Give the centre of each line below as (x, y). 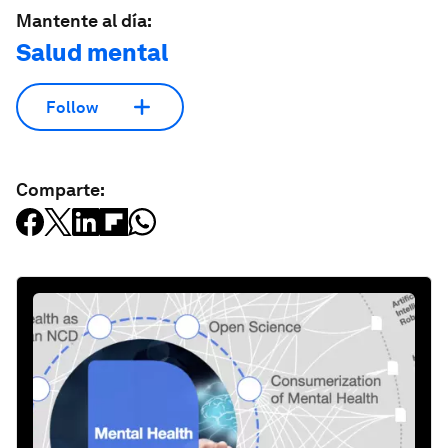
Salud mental (92, 52)
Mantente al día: (84, 20)
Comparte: (60, 189)
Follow (72, 107)
